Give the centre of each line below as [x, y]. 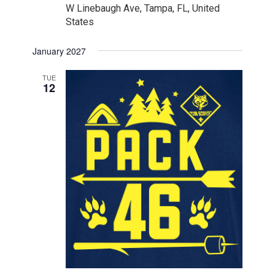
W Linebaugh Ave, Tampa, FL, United [143, 9]
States [80, 22]
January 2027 [60, 51]
